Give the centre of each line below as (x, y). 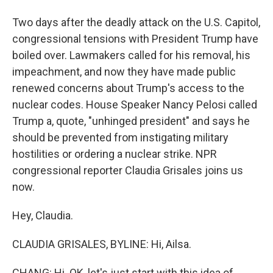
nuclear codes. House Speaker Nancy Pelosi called (135, 105)
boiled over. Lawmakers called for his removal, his (131, 55)
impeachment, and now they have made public (124, 72)
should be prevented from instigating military (120, 137)
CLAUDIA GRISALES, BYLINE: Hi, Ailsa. (102, 244)
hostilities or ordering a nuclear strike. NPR (115, 154)
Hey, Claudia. (43, 215)
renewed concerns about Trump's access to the (128, 88)
